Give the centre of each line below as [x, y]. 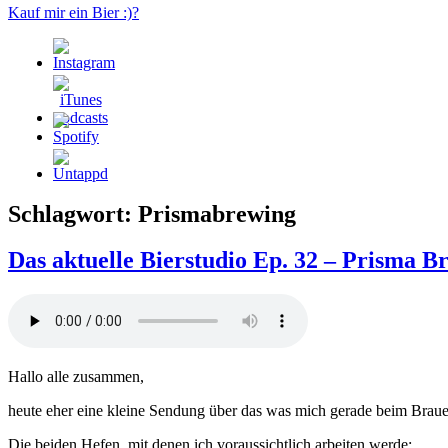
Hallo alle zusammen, [76, 377]
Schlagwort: [73, 213]
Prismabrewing [217, 213]
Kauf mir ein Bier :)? [73, 12]
